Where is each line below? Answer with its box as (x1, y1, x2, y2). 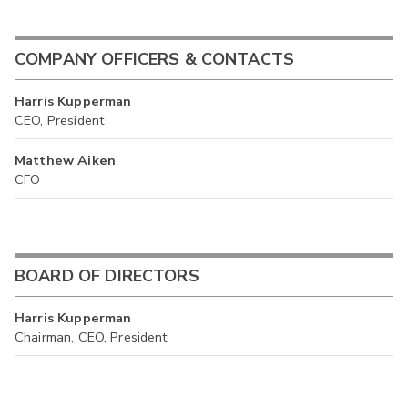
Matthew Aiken (15, 150, 116, 169)
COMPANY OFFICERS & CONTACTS (15, 48, 295, 71)
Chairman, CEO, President (15, 327, 168, 346)
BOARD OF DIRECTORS (15, 265, 199, 288)
